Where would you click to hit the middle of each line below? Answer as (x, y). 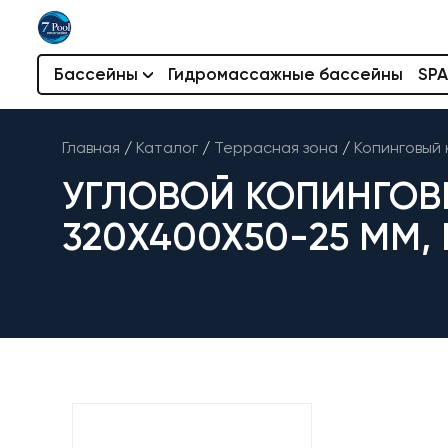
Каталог (167, 147)
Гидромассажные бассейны (285, 74)
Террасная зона (276, 147)
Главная (91, 147)
